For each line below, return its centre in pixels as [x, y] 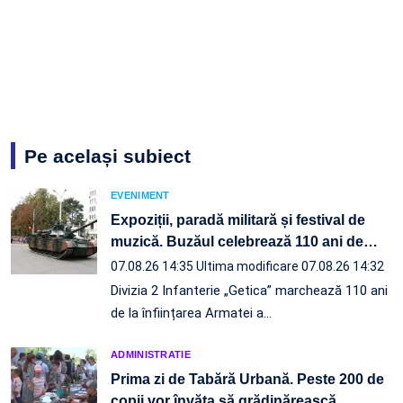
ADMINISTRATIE [151, 355]
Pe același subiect [107, 157]
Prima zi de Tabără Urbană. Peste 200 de [247, 380]
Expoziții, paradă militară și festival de [238, 220]
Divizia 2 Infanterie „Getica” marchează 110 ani [249, 291]
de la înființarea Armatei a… [191, 313]
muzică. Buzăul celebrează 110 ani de [237, 242]
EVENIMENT [140, 196]
